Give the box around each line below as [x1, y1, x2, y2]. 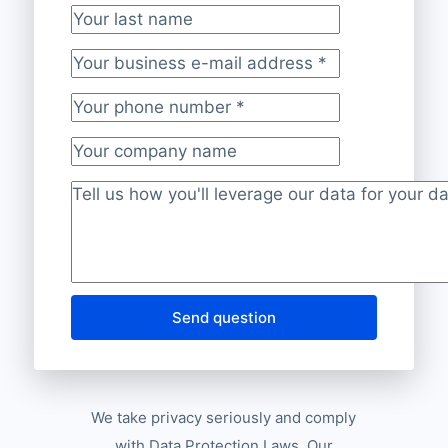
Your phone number [70, 110, 229, 131]
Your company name [70, 154, 235, 175]
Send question [172, 307, 276, 327]
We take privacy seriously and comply [91, 407, 357, 427]
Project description [70, 198, 221, 219]
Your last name [70, 22, 191, 43]
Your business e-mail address [70, 66, 311, 87]
